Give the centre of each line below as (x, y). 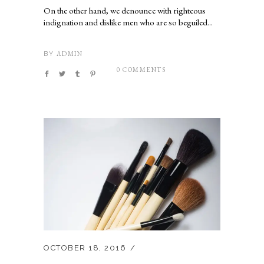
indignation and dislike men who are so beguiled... (128, 22)
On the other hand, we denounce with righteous (125, 10)
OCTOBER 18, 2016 (85, 248)
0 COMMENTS (141, 70)
